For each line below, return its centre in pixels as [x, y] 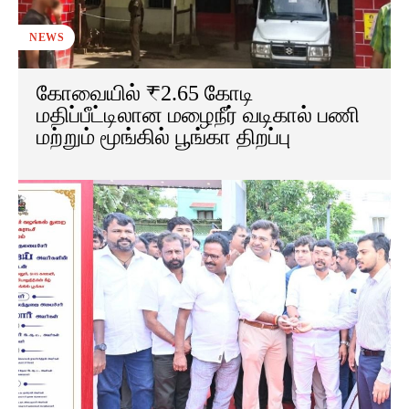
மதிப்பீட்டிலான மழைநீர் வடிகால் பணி [198, 115]
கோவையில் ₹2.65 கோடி [145, 94]
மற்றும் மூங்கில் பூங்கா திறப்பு [163, 137]
